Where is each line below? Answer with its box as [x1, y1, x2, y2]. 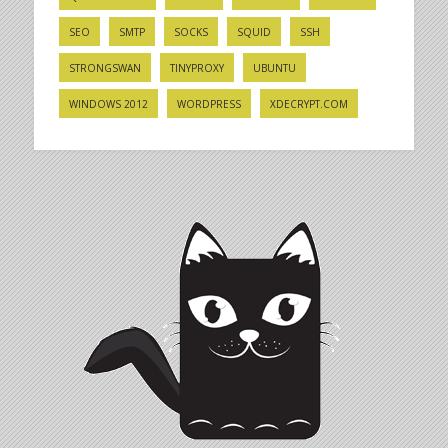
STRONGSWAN [68, 60, 141, 75]
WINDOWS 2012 [68, 96, 148, 111]
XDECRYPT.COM [269, 96, 348, 111]
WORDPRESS [176, 96, 241, 111]
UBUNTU [252, 60, 296, 75]
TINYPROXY [169, 60, 224, 75]
